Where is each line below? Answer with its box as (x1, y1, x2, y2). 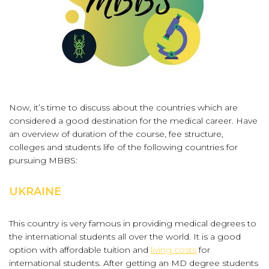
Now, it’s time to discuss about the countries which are (9, 102, 238, 113)
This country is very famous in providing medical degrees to (9, 218, 256, 229)
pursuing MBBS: (9, 155, 77, 166)
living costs (151, 244, 196, 255)
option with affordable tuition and (9, 244, 151, 255)
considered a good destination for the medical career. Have (9, 115, 258, 126)
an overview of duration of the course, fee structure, (9, 128, 223, 139)
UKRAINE (9, 185, 61, 198)
